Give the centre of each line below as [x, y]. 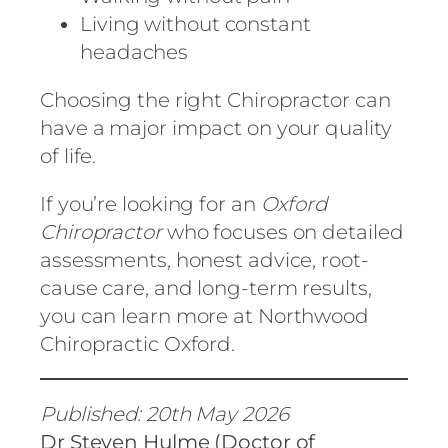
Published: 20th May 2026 [164, 413]
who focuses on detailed [282, 231]
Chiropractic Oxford [136, 343]
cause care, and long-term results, [206, 287]
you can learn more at [149, 315]
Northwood [313, 315]
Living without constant [195, 23]
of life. [68, 155]
